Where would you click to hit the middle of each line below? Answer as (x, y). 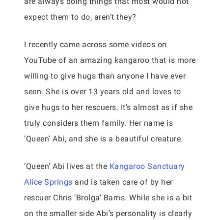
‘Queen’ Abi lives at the (67, 166)
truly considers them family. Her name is (98, 123)
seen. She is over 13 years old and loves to (103, 92)
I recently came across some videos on (96, 44)
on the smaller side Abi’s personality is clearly (108, 213)
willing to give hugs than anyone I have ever (105, 76)
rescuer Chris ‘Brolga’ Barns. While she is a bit (108, 198)
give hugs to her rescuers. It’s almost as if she (108, 107)
